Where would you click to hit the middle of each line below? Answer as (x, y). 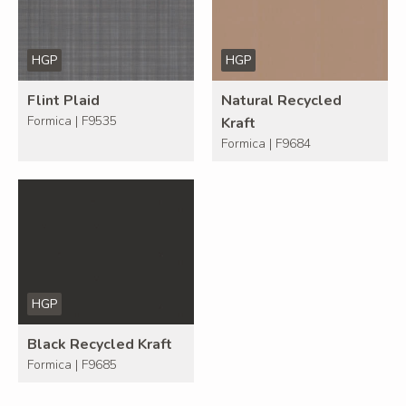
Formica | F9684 (266, 144)
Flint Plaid (63, 101)
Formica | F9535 (72, 121)
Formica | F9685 (72, 365)
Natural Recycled (281, 101)
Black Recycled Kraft (100, 345)
